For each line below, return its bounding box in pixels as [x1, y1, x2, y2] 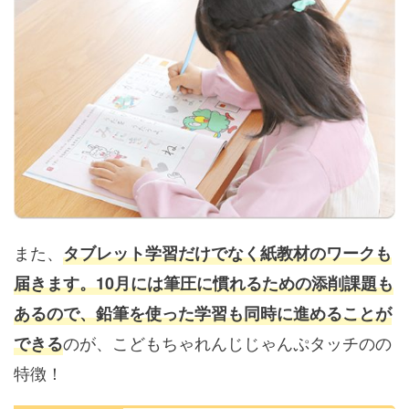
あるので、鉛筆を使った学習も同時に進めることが [14, 301, 392, 326]
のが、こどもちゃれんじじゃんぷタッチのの [63, 330, 392, 355]
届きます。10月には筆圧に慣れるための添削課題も [14, 271, 393, 296]
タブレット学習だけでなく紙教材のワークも [63, 241, 392, 266]
